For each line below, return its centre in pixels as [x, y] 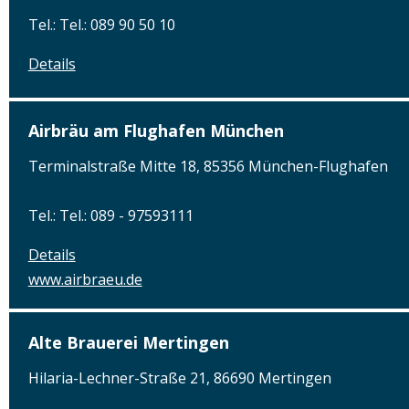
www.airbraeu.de [85, 280]
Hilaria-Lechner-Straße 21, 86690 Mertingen [179, 378]
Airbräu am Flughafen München [156, 131]
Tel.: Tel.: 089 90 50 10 [101, 24]
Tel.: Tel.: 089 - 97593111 [110, 216]
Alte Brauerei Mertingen [128, 342]
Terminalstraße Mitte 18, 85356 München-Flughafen [208, 167]
